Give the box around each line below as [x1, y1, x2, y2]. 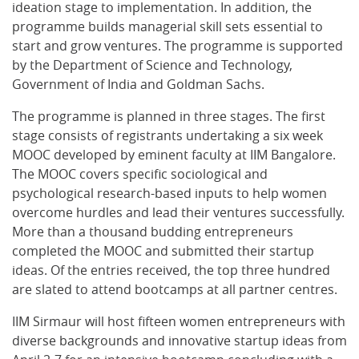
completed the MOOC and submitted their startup [12, 242, 314, 260]
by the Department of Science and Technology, [12, 56, 292, 74]
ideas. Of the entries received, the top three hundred [12, 261, 330, 279]
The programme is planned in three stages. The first [12, 107, 325, 125]
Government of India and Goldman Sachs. [12, 75, 264, 93]
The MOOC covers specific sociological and [12, 165, 268, 183]
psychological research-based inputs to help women [12, 184, 327, 202]
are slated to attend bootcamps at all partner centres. [12, 280, 337, 298]
